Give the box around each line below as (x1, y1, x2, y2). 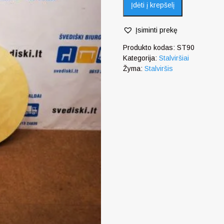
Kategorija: (123, 54, 159, 62)
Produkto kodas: (123, 43, 177, 52)
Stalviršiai (159, 54, 189, 62)
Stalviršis (144, 64, 173, 73)
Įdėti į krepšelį (131, 1, 175, 9)
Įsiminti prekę (135, 26, 178, 34)
